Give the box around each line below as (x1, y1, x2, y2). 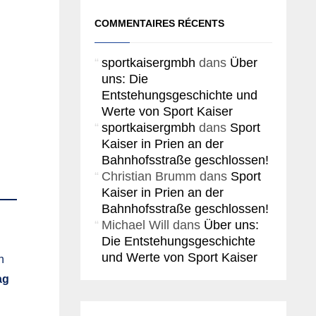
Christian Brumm (101, 169, 196, 183)
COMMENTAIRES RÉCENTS (94, 18, 224, 29)
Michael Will (101, 218, 169, 232)
